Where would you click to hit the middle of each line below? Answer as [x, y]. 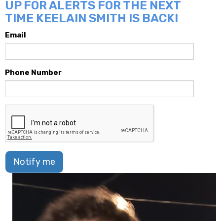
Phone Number [33, 73]
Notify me [34, 162]
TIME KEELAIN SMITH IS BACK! [92, 18]
